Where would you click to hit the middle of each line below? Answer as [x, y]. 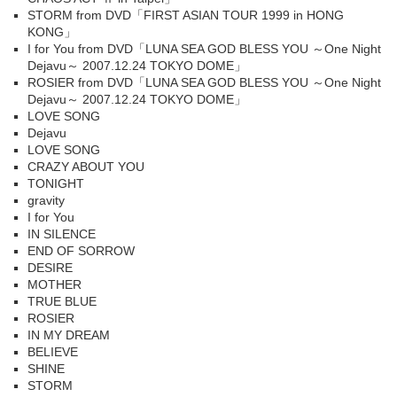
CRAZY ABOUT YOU [86, 167]
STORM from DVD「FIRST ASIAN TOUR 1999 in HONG [186, 15]
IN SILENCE [62, 234]
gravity [46, 200]
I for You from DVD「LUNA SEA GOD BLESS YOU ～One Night [204, 49]
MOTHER [54, 284]
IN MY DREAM [69, 335]
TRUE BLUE [62, 301]
